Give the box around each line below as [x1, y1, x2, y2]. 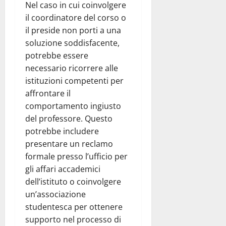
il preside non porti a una [25, 25, 121, 36]
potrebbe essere [25, 50, 88, 62]
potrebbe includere [25, 126, 99, 137]
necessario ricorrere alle [25, 63, 118, 74]
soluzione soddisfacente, [25, 37, 120, 49]
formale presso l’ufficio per [25, 151, 128, 162]
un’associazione [25, 189, 86, 200]
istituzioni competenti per [25, 75, 124, 87]
